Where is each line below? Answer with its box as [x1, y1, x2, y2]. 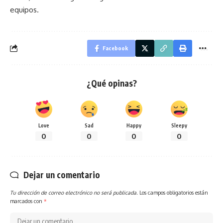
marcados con [10, 197, 44, 204]
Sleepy [171, 121, 187, 128]
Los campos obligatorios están [139, 189, 208, 196]
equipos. [10, 4, 39, 14]
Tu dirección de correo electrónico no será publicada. [10, 189, 138, 196]
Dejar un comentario [23, 169, 100, 180]
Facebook [103, 44, 128, 51]
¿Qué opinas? [86, 77, 137, 89]
